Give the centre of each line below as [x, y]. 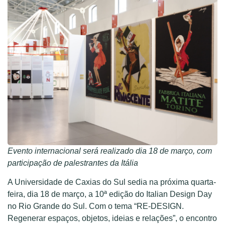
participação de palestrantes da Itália [73, 163]
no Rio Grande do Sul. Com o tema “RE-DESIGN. [96, 206]
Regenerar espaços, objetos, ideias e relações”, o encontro [112, 218]
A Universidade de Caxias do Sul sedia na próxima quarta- [112, 182]
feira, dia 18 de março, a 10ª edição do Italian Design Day [110, 194]
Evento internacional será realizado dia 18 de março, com [110, 151]
